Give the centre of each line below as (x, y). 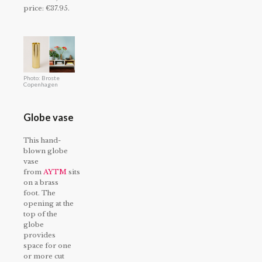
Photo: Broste (42, 78)
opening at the (49, 204)
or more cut (44, 256)
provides (39, 235)
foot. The (39, 193)
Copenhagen (41, 85)
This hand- (42, 141)
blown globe (46, 151)
